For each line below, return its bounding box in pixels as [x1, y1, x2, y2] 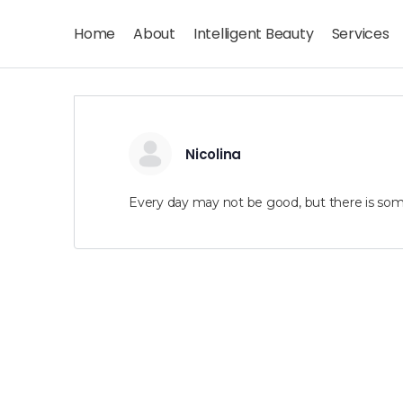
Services [331, 23, 390, 44]
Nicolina [185, 145, 242, 164]
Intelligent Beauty [193, 23, 314, 44]
